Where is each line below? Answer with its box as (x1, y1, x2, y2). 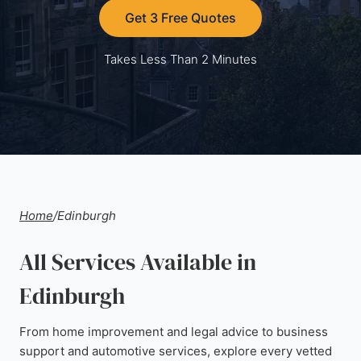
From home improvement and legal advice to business (19, 324, 328, 339)
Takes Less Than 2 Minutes (104, 52, 257, 67)
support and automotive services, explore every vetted (19, 343, 332, 359)
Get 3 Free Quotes (125, 10, 236, 26)
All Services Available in (19, 247, 256, 277)
